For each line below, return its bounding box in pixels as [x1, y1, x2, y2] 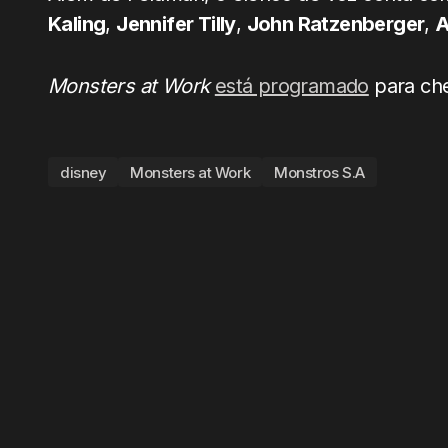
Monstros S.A [274, 162, 365, 182]
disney [60, 162, 107, 182]
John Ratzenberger [246, 12, 425, 36]
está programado [214, 74, 369, 98]
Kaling [48, 12, 106, 36]
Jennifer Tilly [116, 12, 236, 36]
